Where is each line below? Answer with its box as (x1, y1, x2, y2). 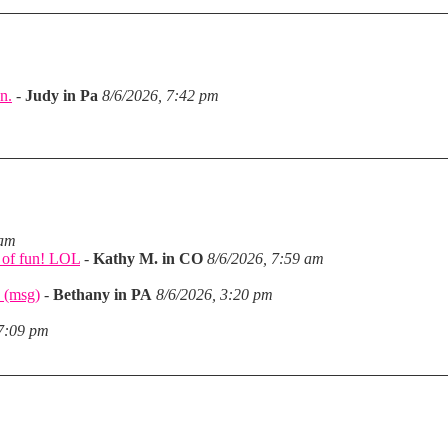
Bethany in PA (53, 286, 152, 303)
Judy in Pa (25, 87, 98, 104)
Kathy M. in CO (93, 250, 203, 267)
